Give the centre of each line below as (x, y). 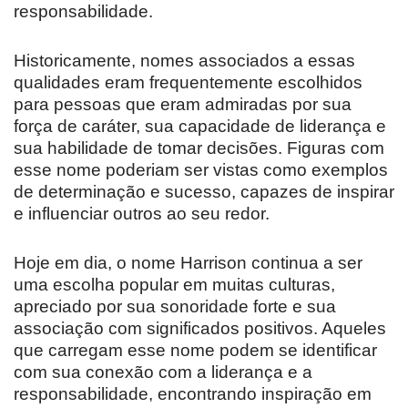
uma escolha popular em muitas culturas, (174, 285)
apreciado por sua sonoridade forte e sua (175, 307)
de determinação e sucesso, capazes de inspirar (204, 192)
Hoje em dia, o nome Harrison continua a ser (188, 263)
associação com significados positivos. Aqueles (200, 329)
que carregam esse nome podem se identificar (195, 351)
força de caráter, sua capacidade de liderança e (200, 127)
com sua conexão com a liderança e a (163, 372)
